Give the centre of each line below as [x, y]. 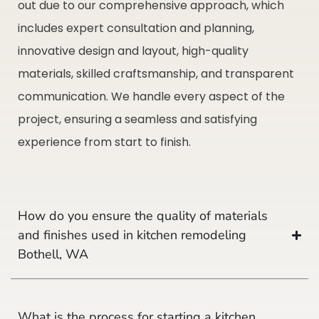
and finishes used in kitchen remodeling [132, 235]
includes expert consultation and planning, [136, 28]
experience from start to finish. [104, 142]
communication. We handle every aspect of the [151, 96]
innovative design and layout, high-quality [133, 51]
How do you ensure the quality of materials [143, 215]
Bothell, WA [53, 254]
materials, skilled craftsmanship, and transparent [156, 73]
